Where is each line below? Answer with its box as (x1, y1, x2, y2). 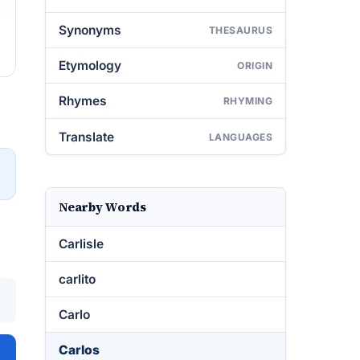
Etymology (59, 58, 121, 73)
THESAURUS (208, 24, 272, 36)
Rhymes (59, 93, 107, 108)
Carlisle (59, 236, 104, 252)
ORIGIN (237, 59, 272, 72)
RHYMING (223, 95, 272, 107)
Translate (59, 129, 114, 145)
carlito (59, 272, 96, 287)
